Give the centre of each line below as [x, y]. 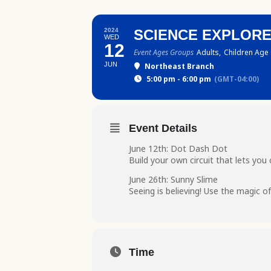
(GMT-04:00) [237, 79]
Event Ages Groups [164, 52]
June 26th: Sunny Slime [173, 179]
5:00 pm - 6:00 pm [179, 79]
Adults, [209, 52]
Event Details [163, 128]
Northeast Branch [179, 66]
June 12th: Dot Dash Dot [178, 149]
